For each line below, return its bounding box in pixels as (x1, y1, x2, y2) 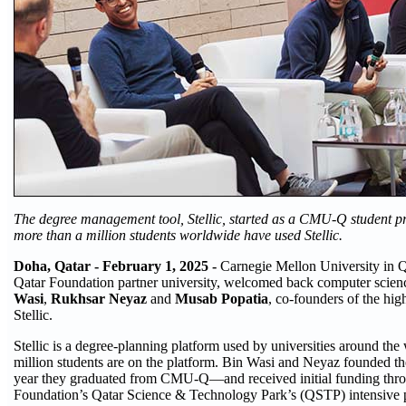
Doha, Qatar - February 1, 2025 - (14, 258, 217, 274)
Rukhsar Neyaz (51, 291, 147, 306)
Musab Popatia (175, 291, 268, 306)
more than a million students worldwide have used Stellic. (14, 227, 343, 243)
